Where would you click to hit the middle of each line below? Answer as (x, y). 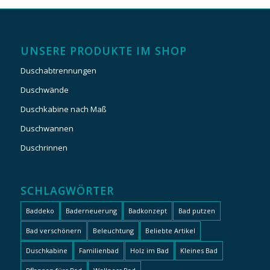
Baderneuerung (91, 211)
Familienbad (99, 251)
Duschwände (44, 90)
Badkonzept (147, 211)
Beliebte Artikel (170, 231)
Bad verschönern (53, 231)
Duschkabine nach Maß (63, 109)
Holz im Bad (149, 251)
